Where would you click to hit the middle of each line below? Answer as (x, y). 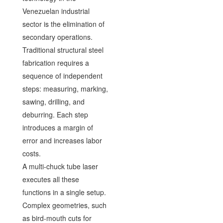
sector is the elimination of (63, 24)
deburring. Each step (55, 114)
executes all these (51, 179)
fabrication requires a (56, 62)
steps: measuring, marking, (65, 88)
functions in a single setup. (64, 192)
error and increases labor (62, 140)
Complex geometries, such (64, 205)
